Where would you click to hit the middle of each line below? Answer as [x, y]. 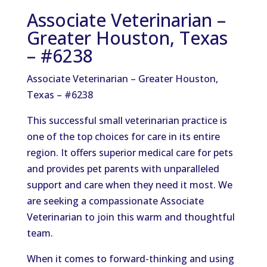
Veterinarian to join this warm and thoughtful [131, 217]
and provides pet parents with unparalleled [123, 169]
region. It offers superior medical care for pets [130, 153]
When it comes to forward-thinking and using [130, 259]
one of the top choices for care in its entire [123, 136]
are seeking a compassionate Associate [115, 201]
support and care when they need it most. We [129, 185]
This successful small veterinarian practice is [127, 120]
